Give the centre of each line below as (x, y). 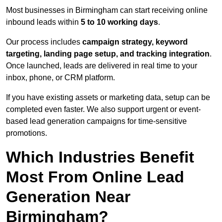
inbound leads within (43, 22)
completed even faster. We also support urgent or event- (103, 110)
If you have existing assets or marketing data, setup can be (108, 98)
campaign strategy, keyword (135, 42)
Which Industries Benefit (100, 157)
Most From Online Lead (95, 177)
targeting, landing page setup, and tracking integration (108, 54)
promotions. (27, 133)
